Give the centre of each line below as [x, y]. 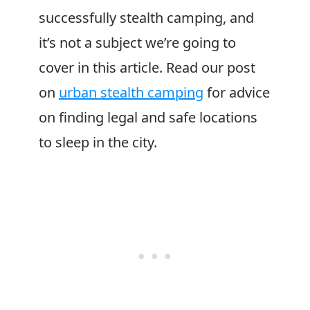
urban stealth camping [131, 92]
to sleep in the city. [98, 142]
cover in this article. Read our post [147, 67]
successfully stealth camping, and [146, 18]
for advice [237, 92]
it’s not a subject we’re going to [137, 43]
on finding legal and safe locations [148, 117]
